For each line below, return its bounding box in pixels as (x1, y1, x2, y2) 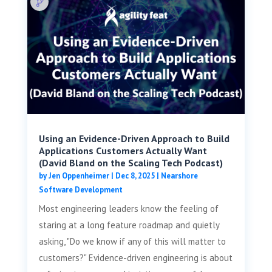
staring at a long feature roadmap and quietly (38, 219, 219, 231)
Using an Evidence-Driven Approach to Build (38, 132, 229, 144)
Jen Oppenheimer (48, 170, 109, 181)
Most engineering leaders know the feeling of (38, 202, 219, 214)
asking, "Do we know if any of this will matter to (38, 235, 226, 247)
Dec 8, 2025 (115, 170, 155, 181)
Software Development (38, 184, 123, 195)
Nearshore (160, 170, 198, 181)
